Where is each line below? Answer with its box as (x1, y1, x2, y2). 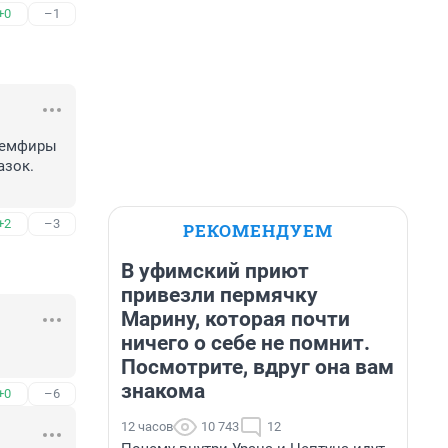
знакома (121, 379, 205, 403)
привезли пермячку (121, 283, 318, 307)
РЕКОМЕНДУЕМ (183, 219, 333, 242)
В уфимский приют (121, 259, 309, 283)
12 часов (121, 419, 173, 434)
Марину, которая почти (121, 307, 350, 331)
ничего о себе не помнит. (121, 331, 370, 355)
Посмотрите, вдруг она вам (121, 355, 394, 379)
